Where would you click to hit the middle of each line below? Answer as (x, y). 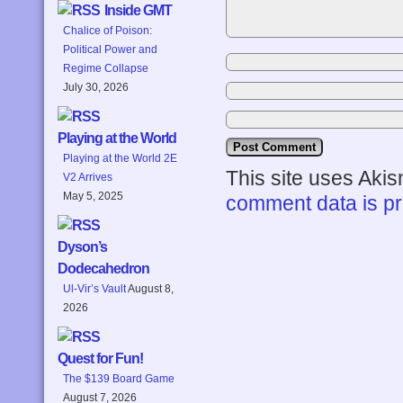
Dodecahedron (103, 269)
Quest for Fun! (100, 359)
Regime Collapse (106, 69)
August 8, (151, 289)
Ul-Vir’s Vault (94, 289)
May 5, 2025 (93, 197)
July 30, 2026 (96, 88)
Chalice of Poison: (107, 31)
